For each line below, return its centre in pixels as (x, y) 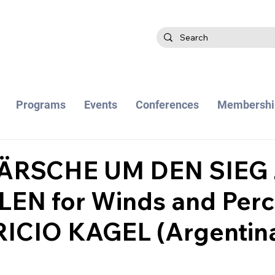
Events (100, 105)
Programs (41, 105)
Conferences (167, 105)
